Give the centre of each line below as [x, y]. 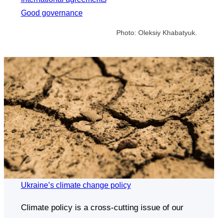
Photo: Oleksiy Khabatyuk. [157, 32]
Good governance [52, 13]
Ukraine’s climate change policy [76, 185]
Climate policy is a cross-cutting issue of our [102, 207]
